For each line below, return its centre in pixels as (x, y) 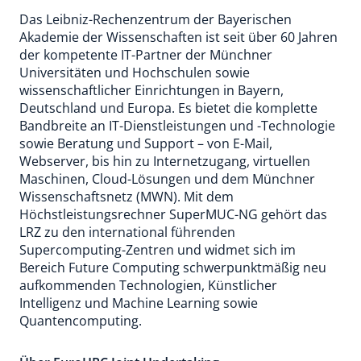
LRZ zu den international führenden (127, 232)
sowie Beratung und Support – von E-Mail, (146, 143)
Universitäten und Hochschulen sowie (135, 73)
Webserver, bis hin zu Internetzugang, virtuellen (165, 161)
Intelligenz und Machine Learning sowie (139, 303)
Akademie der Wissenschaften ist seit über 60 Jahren (178, 37)
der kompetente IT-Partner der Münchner (146, 55)
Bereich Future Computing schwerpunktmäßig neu (173, 268)
